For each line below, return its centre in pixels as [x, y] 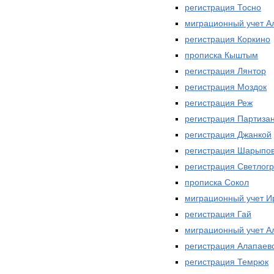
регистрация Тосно [223, 7]
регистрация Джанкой [228, 134]
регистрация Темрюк [227, 261]
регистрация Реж [219, 102]
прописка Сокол [217, 182]
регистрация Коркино [228, 39]
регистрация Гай [218, 214]
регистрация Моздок [226, 87]
